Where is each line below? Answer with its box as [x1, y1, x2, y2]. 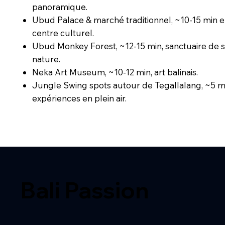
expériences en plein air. [32, 93, 127, 103]
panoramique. [32, 2, 88, 12]
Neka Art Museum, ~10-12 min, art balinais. [32, 67, 198, 77]
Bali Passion [21, 176, 149, 204]
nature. [32, 54, 61, 64]
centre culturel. [32, 28, 94, 38]
